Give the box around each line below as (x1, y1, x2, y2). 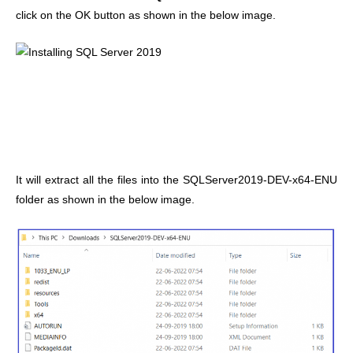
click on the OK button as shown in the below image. (16, 9, 276, 21)
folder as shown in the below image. (16, 194, 195, 206)
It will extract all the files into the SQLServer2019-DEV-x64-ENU (16, 174, 337, 187)
